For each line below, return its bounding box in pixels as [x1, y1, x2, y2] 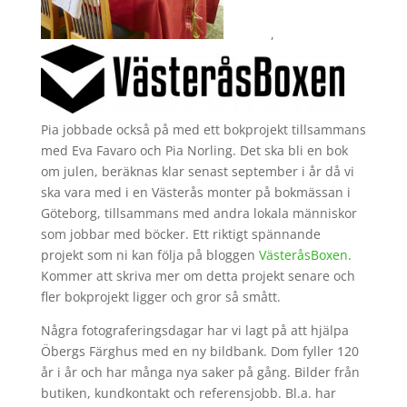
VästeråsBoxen [258, 245, 348, 263]
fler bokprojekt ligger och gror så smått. [40, 287, 281, 305]
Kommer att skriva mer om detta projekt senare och [40, 266, 355, 284]
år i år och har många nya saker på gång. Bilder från [40, 362, 360, 381]
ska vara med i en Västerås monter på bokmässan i [40, 183, 351, 201]
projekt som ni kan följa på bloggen [40, 245, 259, 263]
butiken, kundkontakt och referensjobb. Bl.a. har [40, 383, 336, 402]
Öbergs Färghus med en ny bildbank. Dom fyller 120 [40, 342, 359, 360]
